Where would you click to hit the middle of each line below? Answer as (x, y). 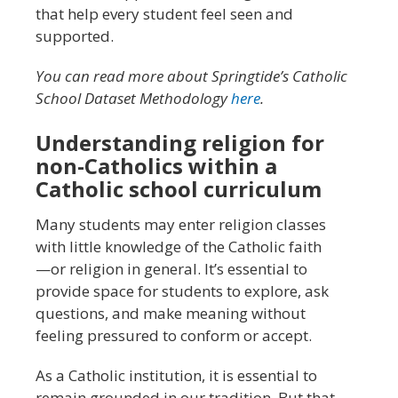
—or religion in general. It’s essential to (171, 268)
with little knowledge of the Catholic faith (179, 246)
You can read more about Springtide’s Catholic (191, 76)
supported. (75, 36)
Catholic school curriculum (181, 188)
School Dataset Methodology (133, 98)
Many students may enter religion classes (181, 224)
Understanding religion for (180, 142)
